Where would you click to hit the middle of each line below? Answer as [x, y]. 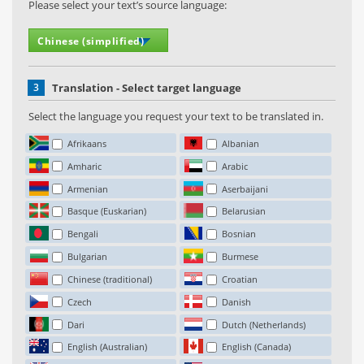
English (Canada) [257, 347]
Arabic [235, 166]
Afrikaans [87, 143]
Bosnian [239, 234]
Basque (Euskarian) [106, 211]
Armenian [87, 188]
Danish [237, 301]
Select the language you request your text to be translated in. [176, 116]
